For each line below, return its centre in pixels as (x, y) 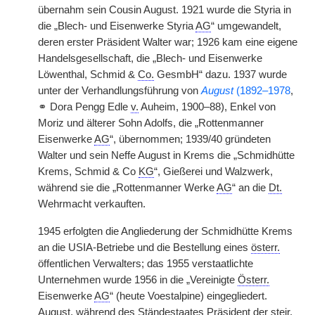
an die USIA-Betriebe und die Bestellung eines (144, 247)
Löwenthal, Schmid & (88, 75)
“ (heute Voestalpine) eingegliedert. (188, 296)
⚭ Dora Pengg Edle (84, 107)
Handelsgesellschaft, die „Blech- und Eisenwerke (150, 58)
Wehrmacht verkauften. (92, 204)
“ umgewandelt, (246, 26)
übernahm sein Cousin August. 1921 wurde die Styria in (165, 10)
